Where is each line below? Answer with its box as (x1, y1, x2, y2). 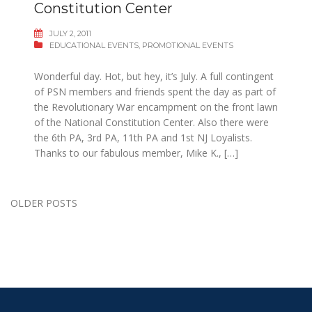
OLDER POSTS (10, 196, 77, 210)
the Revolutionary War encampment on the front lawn (34, 100, 278, 114)
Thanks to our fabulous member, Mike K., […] (34, 146, 238, 159)
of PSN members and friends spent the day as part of (34, 84, 276, 98)
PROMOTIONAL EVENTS (142, 40, 233, 50)
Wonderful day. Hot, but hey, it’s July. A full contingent (34, 69, 274, 83)
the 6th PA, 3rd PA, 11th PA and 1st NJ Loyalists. (34, 130, 252, 144)
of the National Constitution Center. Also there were (34, 115, 269, 129)
